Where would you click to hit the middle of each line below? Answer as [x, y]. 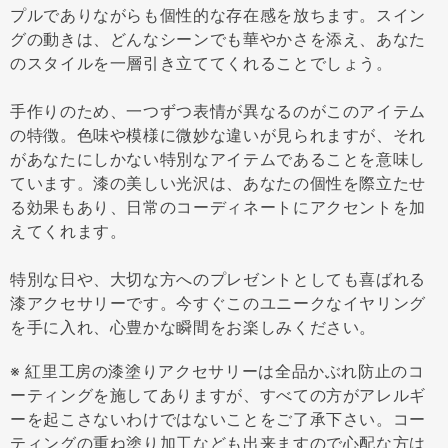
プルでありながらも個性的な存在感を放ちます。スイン [218, 15]
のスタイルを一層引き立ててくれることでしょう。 [201, 63]
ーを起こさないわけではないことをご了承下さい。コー [218, 419]
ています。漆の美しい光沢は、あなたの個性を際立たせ [218, 183]
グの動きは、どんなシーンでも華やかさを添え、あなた [218, 39]
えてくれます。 [68, 231]
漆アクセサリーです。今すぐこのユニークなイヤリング [218, 303]
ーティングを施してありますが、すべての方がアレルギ [218, 395]
